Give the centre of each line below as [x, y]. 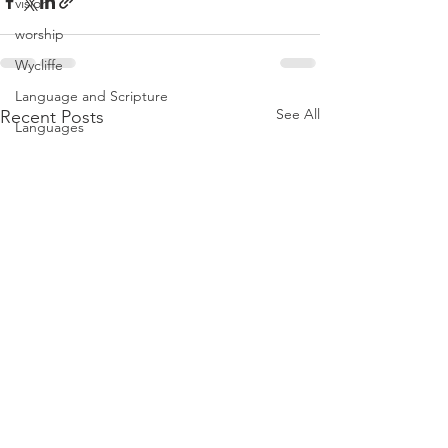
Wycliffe [39, 65]
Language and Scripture [91, 96]
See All [298, 114]
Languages [49, 127]
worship [39, 34]
